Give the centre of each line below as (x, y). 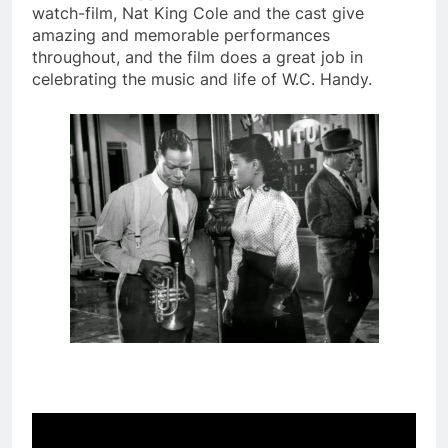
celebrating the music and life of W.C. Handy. (204, 79)
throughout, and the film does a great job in (197, 57)
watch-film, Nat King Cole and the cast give (198, 13)
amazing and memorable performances (181, 35)
